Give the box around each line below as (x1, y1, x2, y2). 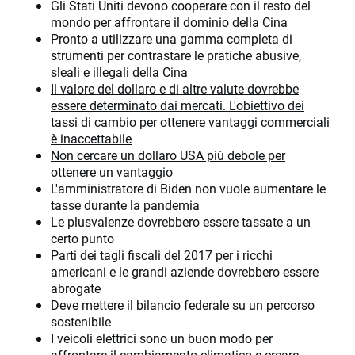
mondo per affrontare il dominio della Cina (51, 13, 288, 31)
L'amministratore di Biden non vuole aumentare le (51, 180, 326, 197)
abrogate (51, 280, 101, 297)
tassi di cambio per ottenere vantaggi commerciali (51, 113, 330, 131)
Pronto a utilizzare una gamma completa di (51, 30, 292, 48)
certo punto (51, 230, 114, 247)
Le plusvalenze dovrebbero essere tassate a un (51, 213, 311, 231)
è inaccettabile (51, 130, 132, 147)
